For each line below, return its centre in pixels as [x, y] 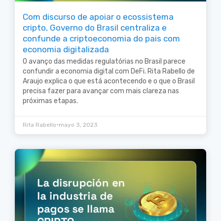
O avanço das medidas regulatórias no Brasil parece [104, 62]
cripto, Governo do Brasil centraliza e [95, 28]
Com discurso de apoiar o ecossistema [98, 17]
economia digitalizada [66, 50]
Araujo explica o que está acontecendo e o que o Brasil [109, 81]
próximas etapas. [50, 101]
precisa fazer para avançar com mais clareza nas [101, 91]
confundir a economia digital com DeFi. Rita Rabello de [109, 72]
